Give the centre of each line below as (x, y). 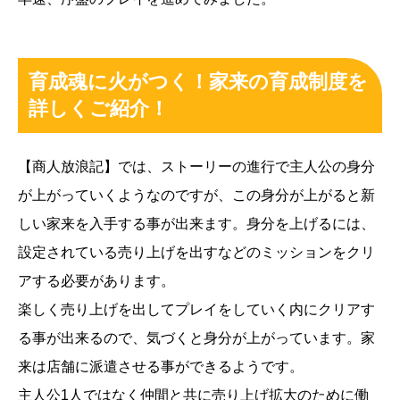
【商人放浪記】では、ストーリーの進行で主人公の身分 (196, 167)
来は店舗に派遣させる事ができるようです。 (161, 367)
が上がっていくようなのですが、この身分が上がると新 (196, 196)
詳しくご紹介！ (99, 109)
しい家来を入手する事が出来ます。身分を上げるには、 (196, 224)
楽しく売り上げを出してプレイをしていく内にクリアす (196, 310)
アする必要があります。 (96, 281)
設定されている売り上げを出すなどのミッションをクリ (196, 253)
